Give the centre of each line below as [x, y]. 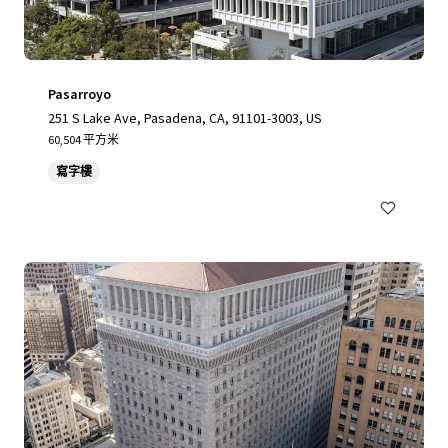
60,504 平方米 [83, 139]
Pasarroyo [79, 94]
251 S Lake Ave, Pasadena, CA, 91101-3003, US [185, 118]
